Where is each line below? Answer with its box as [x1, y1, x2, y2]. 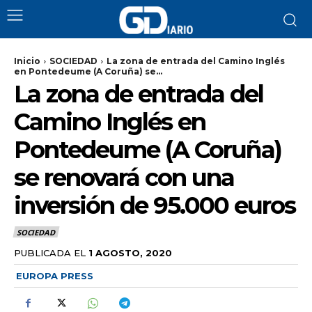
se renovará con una [14, 163, 234, 192]
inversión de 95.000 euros [14, 191, 295, 220]
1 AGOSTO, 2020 [88, 247, 172, 258]
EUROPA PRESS [16, 270, 93, 281]
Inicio [14, 56, 40, 66]
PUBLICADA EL [14, 247, 86, 258]
